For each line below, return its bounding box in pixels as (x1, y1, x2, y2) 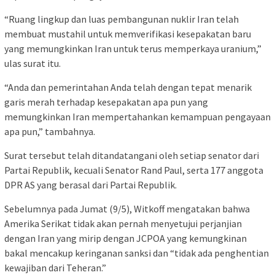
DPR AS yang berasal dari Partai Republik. (4, 178, 177, 191)
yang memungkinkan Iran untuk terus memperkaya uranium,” (4, 42, 261, 55)
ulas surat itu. (4, 56, 61, 69)
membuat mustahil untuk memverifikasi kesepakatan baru (4, 27, 251, 40)
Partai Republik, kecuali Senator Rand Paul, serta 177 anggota (4, 163, 263, 176)
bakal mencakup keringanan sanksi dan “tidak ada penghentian (4, 246, 269, 259)
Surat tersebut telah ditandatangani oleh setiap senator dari (4, 149, 259, 161)
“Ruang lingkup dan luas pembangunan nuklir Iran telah (4, 12, 239, 25)
